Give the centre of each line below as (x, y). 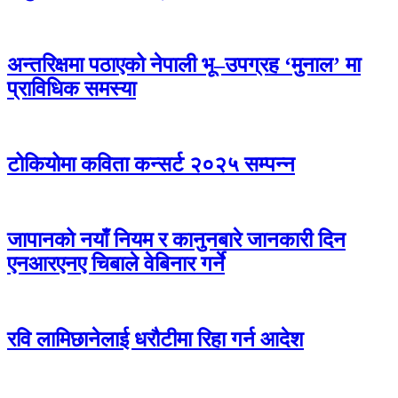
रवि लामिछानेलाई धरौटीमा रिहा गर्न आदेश (155, 339)
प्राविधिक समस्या (72, 89)
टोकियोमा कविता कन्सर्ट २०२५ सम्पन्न (151, 164)
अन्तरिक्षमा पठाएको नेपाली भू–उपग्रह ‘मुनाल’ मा (184, 65)
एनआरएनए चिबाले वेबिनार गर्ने (116, 263)
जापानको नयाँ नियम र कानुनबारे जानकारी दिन (176, 239)
